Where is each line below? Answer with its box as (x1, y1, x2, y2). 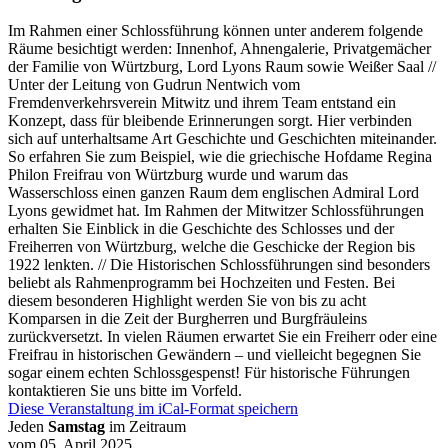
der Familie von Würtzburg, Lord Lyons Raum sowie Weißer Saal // (8, 58, 436, 76)
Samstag (48, 418, 105, 436)
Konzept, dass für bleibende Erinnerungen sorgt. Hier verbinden (8, 112, 412, 130)
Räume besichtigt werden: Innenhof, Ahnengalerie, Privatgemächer (8, 40, 431, 58)
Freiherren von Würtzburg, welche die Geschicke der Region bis (8, 238, 415, 256)
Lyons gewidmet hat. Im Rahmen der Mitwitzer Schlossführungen (8, 202, 424, 220)
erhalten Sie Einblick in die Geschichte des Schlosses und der (8, 220, 394, 238)
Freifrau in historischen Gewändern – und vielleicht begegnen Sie (8, 346, 421, 364)
